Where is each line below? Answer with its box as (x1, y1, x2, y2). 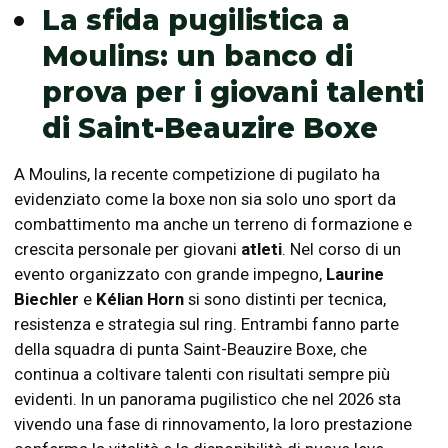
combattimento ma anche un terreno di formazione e (14, 214, 412, 234)
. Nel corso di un (282, 239, 401, 259)
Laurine (326, 264, 384, 284)
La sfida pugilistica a (42, 3, 350, 37)
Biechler (14, 289, 79, 309)
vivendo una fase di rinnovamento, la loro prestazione (14, 414, 412, 434)
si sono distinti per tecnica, (184, 289, 386, 309)
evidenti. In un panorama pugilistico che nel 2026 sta (14, 389, 401, 409)
